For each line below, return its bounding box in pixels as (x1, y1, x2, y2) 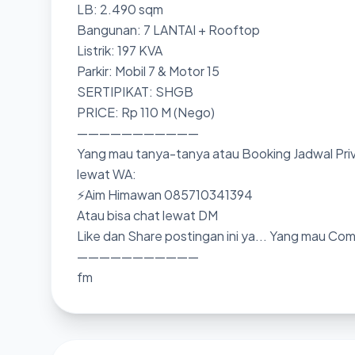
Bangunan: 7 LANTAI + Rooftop (77, 21, 260, 38)
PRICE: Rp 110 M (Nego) (77, 104, 215, 120)
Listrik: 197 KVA (77, 42, 162, 59)
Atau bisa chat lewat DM (77, 207, 218, 223)
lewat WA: (77, 166, 136, 182)
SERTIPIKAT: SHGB (77, 83, 196, 100)
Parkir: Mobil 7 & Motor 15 (77, 63, 219, 79)
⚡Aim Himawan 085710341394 (77, 186, 253, 203)
